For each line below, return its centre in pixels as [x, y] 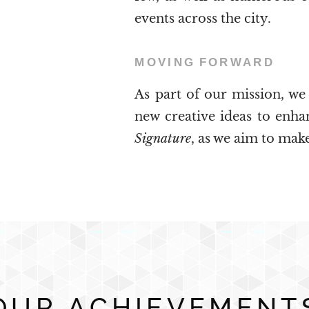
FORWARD [240, 62]
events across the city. [203, 18]
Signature [163, 138]
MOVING [165, 62]
